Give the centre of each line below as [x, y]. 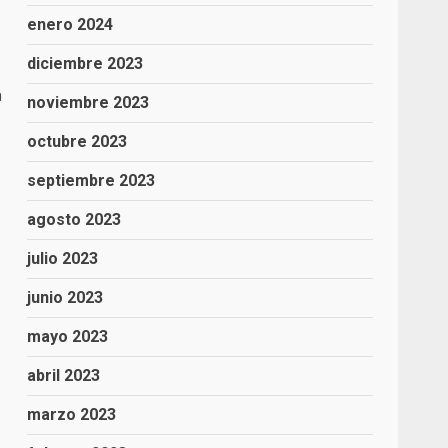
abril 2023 [64, 375]
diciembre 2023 [85, 63]
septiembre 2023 [91, 180]
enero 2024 [70, 24]
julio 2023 [63, 258]
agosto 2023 [74, 219]
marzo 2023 [72, 414]
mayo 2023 [68, 336]
